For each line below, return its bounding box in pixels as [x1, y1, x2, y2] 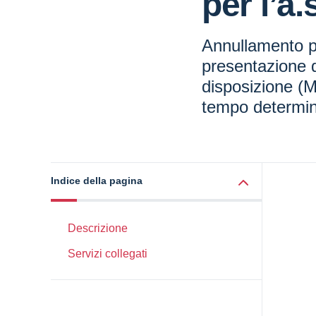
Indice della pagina [51, 175, 142, 186]
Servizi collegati [68, 248, 147, 260]
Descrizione [68, 222, 128, 234]
